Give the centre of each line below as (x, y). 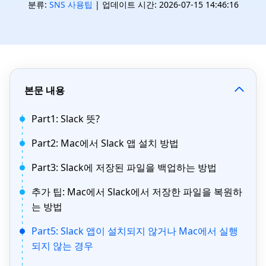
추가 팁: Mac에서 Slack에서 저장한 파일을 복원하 (137, 192)
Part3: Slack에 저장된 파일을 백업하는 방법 (124, 167)
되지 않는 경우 (62, 246)
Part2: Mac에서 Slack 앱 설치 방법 (105, 143)
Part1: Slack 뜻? (66, 119)
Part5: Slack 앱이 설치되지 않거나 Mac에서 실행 (135, 231)
